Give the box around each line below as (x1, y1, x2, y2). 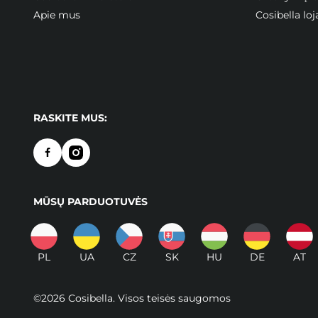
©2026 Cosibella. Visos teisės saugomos (33, 291, 231, 305)
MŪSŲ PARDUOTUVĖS (33, 194, 148, 208)
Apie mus (33, 8, 80, 21)
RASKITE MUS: (33, 111, 107, 124)
